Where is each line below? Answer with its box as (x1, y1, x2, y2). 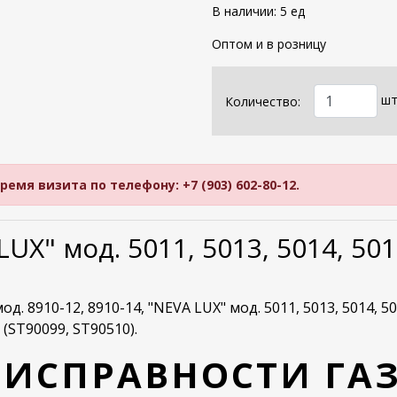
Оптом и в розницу (212, 35, 326, 53)
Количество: (225, 92, 300, 110)
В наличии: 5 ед (212, 3, 305, 20)
